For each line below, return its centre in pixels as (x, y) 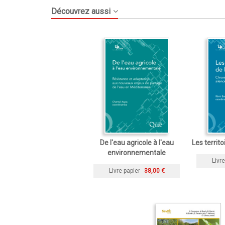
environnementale (137, 152)
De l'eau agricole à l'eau (137, 142)
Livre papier (124, 171)
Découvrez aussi (81, 11)
